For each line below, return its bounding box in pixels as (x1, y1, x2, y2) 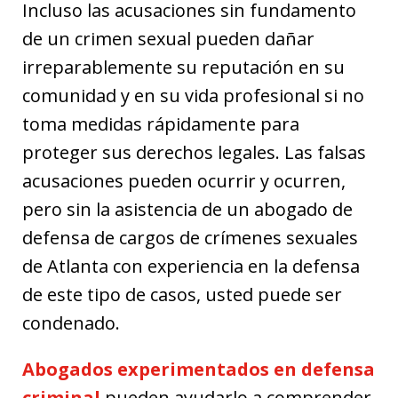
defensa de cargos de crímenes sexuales (22, 226, 358, 250)
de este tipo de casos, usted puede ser (22, 283, 342, 306)
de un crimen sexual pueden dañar (22, 27, 314, 51)
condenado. (22, 311, 120, 335)
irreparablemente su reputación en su (22, 55, 345, 79)
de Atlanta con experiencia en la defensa (22, 254, 360, 278)
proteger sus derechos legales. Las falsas (22, 140, 366, 164)
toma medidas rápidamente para (22, 112, 299, 136)
